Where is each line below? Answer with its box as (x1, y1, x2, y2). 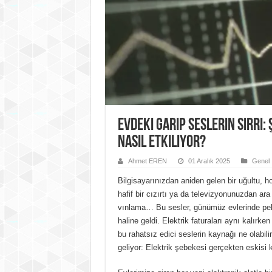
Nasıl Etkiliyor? (117, 134, 206, 151)
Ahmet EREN (127, 157, 167, 165)
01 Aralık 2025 (188, 157, 230, 165)
